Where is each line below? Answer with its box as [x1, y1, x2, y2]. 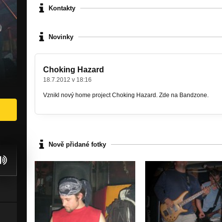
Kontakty [49, 4, 75, 12]
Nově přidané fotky [49, 140, 106, 148]
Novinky [49, 33, 73, 41]
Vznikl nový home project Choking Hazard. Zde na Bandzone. [43, 92, 209, 99]
